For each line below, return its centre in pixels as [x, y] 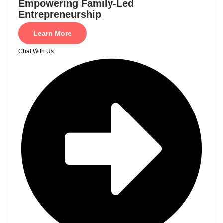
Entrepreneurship [60, 14]
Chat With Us [36, 51]
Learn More [53, 33]
